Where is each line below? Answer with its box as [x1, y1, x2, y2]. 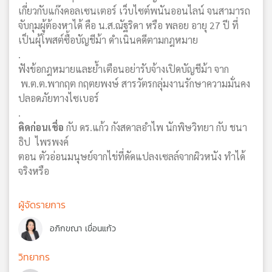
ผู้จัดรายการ [18, 197, 66, 212]
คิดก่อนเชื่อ [18, 120, 66, 134]
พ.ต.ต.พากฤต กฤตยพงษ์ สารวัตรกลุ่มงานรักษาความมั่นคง [18, 76, 250, 90]
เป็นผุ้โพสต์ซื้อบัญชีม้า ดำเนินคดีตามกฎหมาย [18, 33, 198, 46]
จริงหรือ [18, 164, 49, 177]
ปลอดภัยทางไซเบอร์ [18, 91, 99, 104]
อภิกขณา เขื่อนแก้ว [50, 222, 116, 235]
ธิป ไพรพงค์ [18, 135, 69, 148]
